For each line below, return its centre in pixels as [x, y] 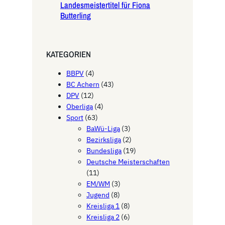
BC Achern [83, 85]
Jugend [98, 195]
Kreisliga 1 [103, 206]
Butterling [76, 16]
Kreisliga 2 [103, 217]
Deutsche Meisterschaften [128, 162]
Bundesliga [104, 151]
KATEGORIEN [69, 54]
